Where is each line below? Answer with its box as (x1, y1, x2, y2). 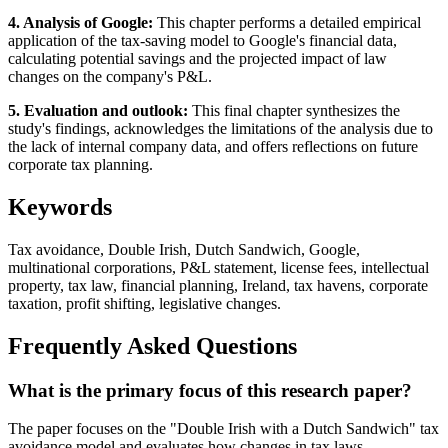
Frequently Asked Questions (8, 332, 297, 359)
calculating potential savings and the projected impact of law (8, 49, 387, 67)
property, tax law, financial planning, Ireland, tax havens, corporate (8, 276, 428, 294)
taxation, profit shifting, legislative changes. (8, 294, 281, 312)
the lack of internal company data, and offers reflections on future (8, 137, 418, 155)
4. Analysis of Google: (8, 13, 153, 31)
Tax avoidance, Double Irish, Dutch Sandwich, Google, (8, 240, 360, 258)
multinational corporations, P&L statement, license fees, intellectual (8, 258, 429, 276)
